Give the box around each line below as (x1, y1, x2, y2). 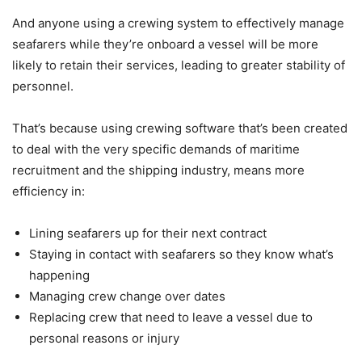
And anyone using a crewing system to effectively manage (12, 15, 344, 31)
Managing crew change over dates (29, 288, 225, 304)
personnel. (12, 78, 74, 94)
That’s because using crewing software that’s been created (12, 120, 347, 136)
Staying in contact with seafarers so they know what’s (29, 246, 334, 262)
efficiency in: (12, 183, 85, 199)
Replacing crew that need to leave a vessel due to (29, 309, 313, 325)
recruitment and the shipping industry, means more (12, 162, 305, 178)
